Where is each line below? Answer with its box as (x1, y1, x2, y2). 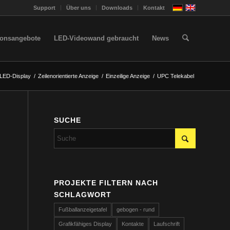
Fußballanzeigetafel (59, 206, 107, 213)
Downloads (102, 5, 132, 11)
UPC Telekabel (157, 73, 194, 79)
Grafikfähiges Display (59, 221, 112, 227)
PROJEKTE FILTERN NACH (54, 179, 159, 187)
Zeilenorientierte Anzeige (38, 73, 99, 79)
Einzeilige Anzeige (106, 73, 150, 79)
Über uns (66, 5, 91, 11)
